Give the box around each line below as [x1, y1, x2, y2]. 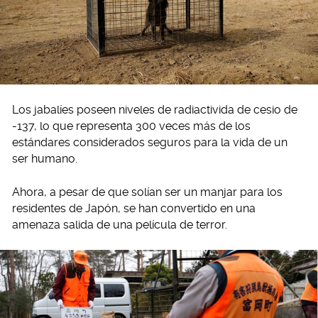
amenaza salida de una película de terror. [12, 217, 227, 231]
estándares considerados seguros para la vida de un [12, 135, 287, 149]
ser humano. [12, 151, 77, 165]
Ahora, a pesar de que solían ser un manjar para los [12, 185, 283, 199]
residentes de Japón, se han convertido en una [12, 201, 256, 215]
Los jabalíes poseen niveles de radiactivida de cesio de [12, 102, 297, 116]
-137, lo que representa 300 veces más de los [12, 119, 251, 133]
